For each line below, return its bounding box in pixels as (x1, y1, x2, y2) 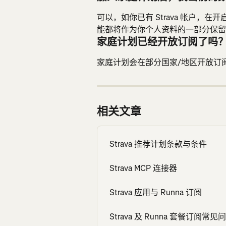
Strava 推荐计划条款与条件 (109, 138, 207, 149)
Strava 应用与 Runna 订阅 (109, 187, 202, 198)
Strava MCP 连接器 (109, 162, 177, 174)
